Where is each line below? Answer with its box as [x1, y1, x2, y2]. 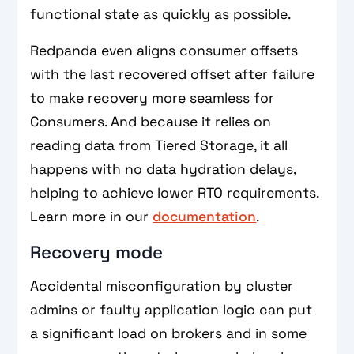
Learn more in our [30, 208, 153, 226]
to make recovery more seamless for [30, 89, 275, 107]
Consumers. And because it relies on [30, 113, 272, 131]
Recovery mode [30, 241, 164, 265]
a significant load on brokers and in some [30, 325, 307, 343]
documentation [153, 208, 257, 226]
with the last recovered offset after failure [30, 66, 315, 84]
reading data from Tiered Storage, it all [30, 137, 288, 155]
